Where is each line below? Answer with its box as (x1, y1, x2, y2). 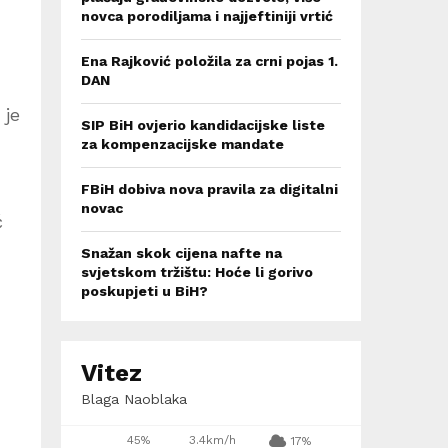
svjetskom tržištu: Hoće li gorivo (81, 264, 313, 280)
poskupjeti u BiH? (81, 283, 208, 299)
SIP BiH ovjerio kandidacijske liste (81, 117, 325, 133)
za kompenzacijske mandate (81, 136, 284, 152)
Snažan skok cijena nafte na (81, 245, 282, 261)
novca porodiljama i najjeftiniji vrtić (81, 8, 333, 24)
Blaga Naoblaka (81, 391, 187, 407)
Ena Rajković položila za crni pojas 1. (81, 53, 338, 69)
